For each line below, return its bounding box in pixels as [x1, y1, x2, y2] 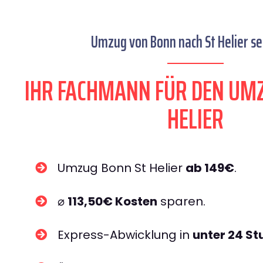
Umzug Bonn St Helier [58, 160, 186, 176]
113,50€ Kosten [68, 193, 157, 210]
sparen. [157, 193, 205, 210]
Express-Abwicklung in [58, 227, 193, 243]
